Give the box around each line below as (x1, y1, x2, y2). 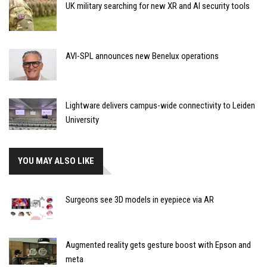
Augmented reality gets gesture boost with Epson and (66, 239, 251, 250)
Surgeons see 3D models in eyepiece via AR (66, 194, 214, 206)
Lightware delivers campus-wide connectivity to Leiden (66, 100, 255, 111)
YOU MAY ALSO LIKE (18, 156, 94, 167)
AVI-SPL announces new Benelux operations (66, 50, 219, 61)
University (66, 114, 99, 126)
